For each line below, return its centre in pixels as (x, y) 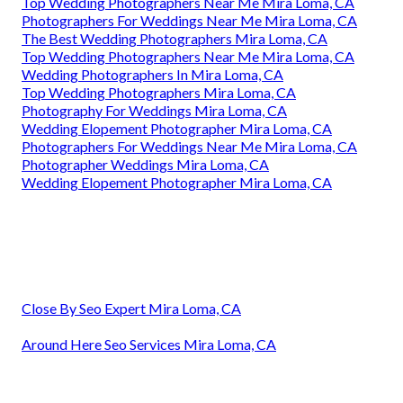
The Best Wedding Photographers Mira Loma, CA (175, 38)
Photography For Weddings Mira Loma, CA (154, 110)
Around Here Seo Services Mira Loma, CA (149, 344)
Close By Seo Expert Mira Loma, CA (131, 308)
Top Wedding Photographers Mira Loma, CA (159, 92)
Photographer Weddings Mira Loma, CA (145, 164)
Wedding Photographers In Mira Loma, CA (152, 74)
